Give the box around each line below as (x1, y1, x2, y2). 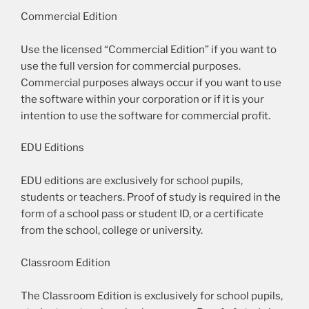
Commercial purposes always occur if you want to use (21, 76, 281, 89)
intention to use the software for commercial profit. (21, 109, 270, 122)
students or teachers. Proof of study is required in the (21, 191, 281, 204)
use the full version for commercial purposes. (21, 59, 241, 72)
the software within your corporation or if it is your (21, 92, 264, 106)
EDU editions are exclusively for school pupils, (21, 175, 243, 188)
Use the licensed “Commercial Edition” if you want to (21, 43, 277, 56)
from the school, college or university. (21, 224, 203, 237)
